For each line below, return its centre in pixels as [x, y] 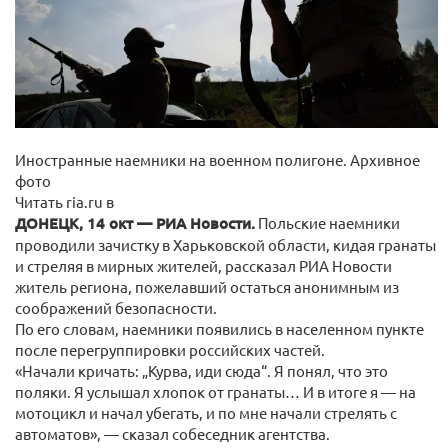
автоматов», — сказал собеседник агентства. [172, 433]
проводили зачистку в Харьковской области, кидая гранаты [225, 244]
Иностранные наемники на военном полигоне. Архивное [217, 159]
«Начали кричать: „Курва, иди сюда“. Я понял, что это [201, 370]
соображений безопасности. [116, 307]
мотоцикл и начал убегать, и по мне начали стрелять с [206, 412]
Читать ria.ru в [64, 201]
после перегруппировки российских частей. [170, 349]
